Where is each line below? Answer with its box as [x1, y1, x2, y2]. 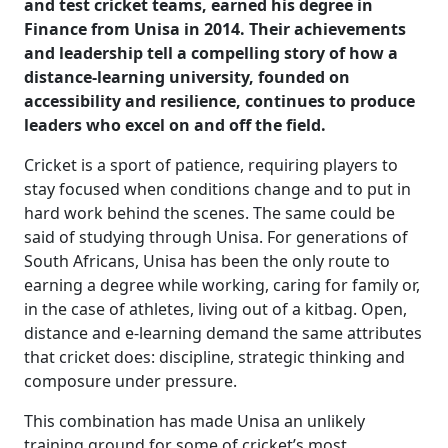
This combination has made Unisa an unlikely [24, 409, 365, 432]
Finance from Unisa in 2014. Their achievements [24, 17, 406, 40]
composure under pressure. [24, 369, 237, 392]
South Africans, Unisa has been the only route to [24, 249, 390, 272]
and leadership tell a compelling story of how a [24, 41, 398, 64]
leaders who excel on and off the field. [24, 113, 326, 136]
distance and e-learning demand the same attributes [24, 321, 422, 344]
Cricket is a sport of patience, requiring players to [24, 153, 398, 176]
